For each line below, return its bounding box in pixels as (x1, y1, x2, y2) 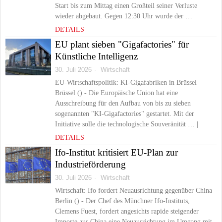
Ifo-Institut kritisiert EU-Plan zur (55, 147, 178, 158)
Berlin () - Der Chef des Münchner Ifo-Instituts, (55, 197, 190, 205)
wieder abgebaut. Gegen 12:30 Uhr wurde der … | (55, 12, 196, 20)
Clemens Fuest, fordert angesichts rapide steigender (55, 208, 199, 215)
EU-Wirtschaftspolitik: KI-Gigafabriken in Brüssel (55, 79, 197, 86)
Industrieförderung (55, 159, 126, 169)
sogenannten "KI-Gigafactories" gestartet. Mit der (55, 110, 194, 117)
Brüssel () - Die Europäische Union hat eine (55, 89, 178, 97)
